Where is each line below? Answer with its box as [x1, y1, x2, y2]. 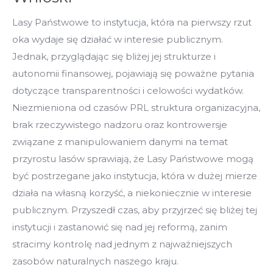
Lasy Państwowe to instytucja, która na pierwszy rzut [12, 16, 252, 28]
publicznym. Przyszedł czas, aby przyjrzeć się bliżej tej [12, 204, 257, 216]
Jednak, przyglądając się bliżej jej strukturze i [12, 50, 216, 62]
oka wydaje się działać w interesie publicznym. [12, 33, 223, 45]
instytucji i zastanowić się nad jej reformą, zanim [12, 221, 227, 233]
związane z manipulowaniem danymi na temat [12, 135, 228, 147]
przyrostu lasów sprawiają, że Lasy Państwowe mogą [12, 152, 253, 165]
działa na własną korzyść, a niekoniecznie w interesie [12, 186, 252, 199]
